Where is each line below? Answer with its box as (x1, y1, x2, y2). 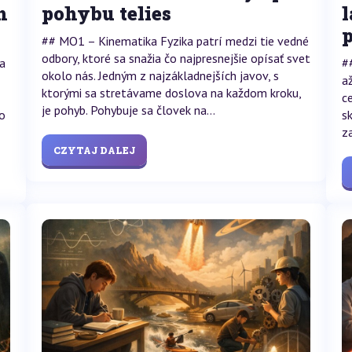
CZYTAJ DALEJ (53, 143, 135, 156)
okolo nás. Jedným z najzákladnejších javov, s (41, 67, 279, 83)
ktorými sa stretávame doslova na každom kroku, (41, 84, 301, 101)
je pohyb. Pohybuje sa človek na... (41, 101, 215, 118)
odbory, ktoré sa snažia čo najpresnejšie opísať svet (41, 49, 310, 66)
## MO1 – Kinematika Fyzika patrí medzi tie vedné (41, 32, 309, 49)
